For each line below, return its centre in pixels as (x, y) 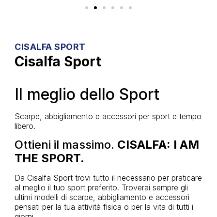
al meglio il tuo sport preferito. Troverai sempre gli (101, 187)
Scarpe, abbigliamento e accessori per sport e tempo (108, 116)
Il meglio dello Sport (87, 94)
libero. (25, 126)
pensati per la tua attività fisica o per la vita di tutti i (104, 207)
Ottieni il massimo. (66, 144)
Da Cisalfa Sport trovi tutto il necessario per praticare (108, 178)
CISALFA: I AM (158, 144)
